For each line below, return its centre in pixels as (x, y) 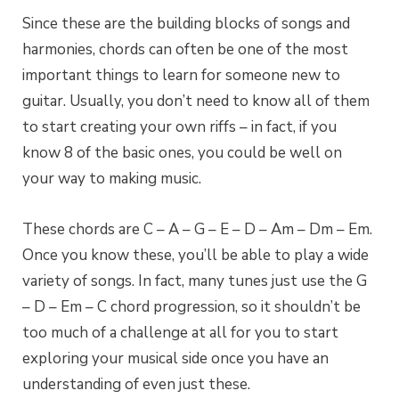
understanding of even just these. (136, 384)
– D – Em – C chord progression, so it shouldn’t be (191, 306)
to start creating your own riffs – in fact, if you (179, 126)
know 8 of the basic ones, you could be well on (182, 152)
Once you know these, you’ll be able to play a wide (195, 255)
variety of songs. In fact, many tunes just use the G (195, 281)
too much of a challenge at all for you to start (180, 332)
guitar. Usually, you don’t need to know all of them (196, 101)
